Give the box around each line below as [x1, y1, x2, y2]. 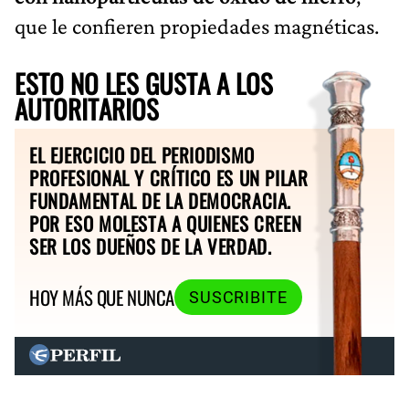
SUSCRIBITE [188, 288, 288, 307]
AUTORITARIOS [15, 89, 159, 128]
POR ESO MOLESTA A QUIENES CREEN [29, 208, 302, 237]
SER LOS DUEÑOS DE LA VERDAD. [29, 231, 272, 260]
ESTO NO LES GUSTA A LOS [15, 63, 273, 102]
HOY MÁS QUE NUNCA [29, 283, 174, 312]
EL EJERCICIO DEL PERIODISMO [29, 140, 255, 169]
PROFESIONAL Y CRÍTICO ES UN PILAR [29, 163, 309, 192]
